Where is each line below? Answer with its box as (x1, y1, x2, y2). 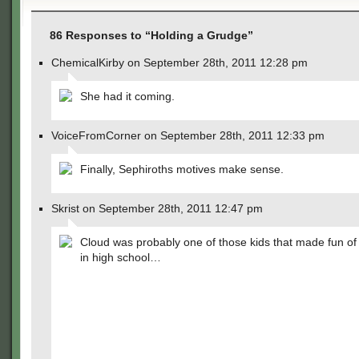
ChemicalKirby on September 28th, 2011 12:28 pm (51, 56, 308, 69)
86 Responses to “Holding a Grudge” (50, 29, 253, 42)
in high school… (80, 251, 161, 264)
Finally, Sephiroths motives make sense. (80, 163, 284, 175)
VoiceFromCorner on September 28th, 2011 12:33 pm (51, 129, 325, 142)
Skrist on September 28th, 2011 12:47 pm (51, 202, 263, 215)
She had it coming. (80, 90, 175, 103)
